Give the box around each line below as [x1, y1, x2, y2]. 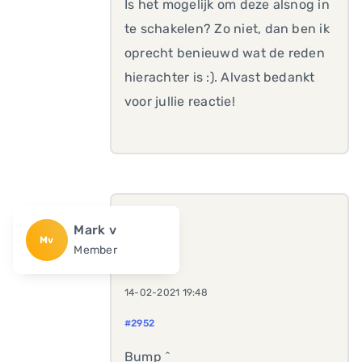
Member [74, 243, 117, 257]
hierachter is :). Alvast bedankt [124, 69, 315, 85]
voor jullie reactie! [124, 94, 235, 109]
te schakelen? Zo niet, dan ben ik [124, 21, 330, 36]
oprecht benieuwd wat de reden [124, 45, 325, 61]
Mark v [74, 222, 116, 238]
